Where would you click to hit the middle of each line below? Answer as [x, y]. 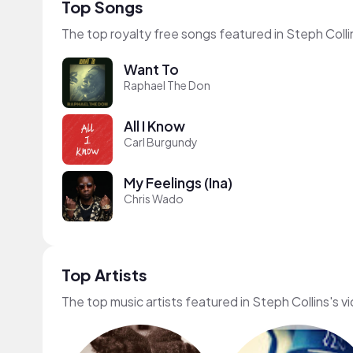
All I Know [154, 126]
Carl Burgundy [161, 141]
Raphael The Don [167, 85]
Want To [151, 69]
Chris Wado [154, 198]
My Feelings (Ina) [178, 182]
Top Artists [104, 275]
